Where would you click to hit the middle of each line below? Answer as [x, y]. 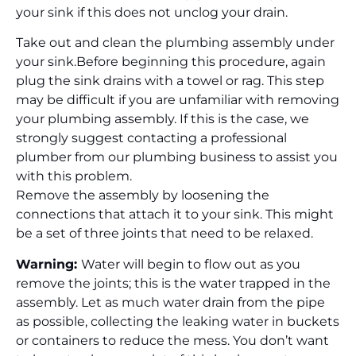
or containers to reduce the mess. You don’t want [172, 340]
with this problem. [74, 176]
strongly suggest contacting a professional [151, 138]
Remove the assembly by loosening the [143, 195]
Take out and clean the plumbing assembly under [175, 43]
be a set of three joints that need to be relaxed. [164, 234]
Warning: [48, 264]
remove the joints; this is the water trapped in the [173, 283]
